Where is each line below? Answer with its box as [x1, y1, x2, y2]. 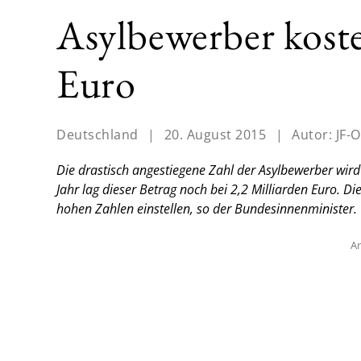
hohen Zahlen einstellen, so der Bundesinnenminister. [56, 200, 357, 218]
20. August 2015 [164, 126, 266, 144]
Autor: [292, 126, 336, 144]
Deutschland [56, 126, 139, 144]
